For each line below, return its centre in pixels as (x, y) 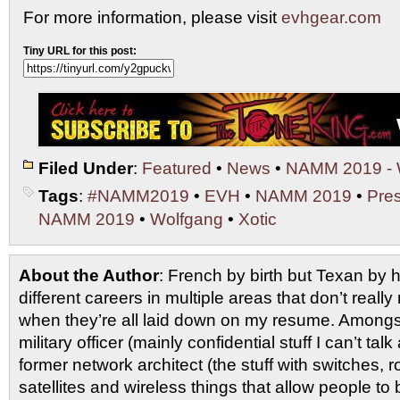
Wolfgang (187, 219)
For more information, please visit (152, 17)
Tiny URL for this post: (80, 50)
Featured (177, 168)
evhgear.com (331, 17)
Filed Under (86, 168)
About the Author (89, 275)
